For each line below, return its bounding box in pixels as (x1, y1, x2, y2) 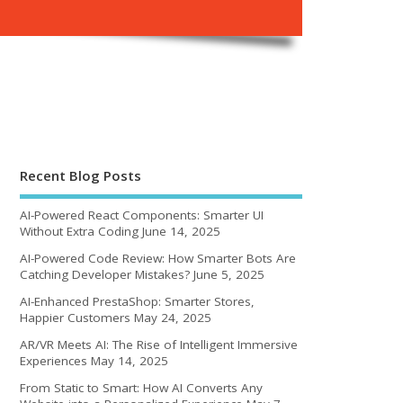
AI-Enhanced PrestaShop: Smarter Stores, (20, 292, 255, 309)
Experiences (20, 352, 88, 369)
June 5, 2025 (193, 265, 265, 282)
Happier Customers (20, 309, 131, 326)
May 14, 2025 (91, 352, 169, 369)
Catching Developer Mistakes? (20, 265, 191, 282)
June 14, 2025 (142, 222, 221, 239)
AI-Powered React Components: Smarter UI (20, 206, 264, 223)
